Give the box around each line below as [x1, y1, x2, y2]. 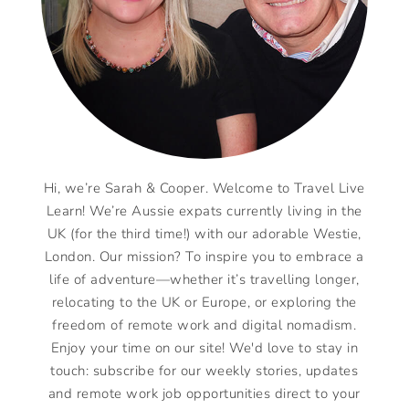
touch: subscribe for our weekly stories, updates [50, 361, 359, 380]
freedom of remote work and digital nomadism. [52, 315, 357, 334]
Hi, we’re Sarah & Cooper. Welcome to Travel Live [43, 178, 365, 197]
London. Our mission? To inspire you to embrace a [44, 246, 364, 266]
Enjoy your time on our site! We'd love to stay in [50, 338, 359, 357]
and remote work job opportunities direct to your [47, 383, 361, 403]
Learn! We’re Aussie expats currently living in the [46, 201, 362, 220]
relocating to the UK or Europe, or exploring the [51, 292, 357, 311]
